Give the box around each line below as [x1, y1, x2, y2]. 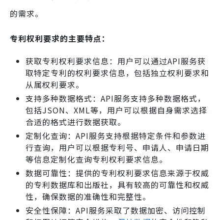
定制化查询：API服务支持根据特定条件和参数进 [26, 129, 206, 141]
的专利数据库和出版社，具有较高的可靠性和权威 [26, 178, 209, 191]
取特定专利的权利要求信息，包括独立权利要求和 [26, 66, 209, 79]
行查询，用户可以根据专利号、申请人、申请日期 [26, 141, 209, 153]
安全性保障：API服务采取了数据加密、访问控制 [26, 204, 206, 216]
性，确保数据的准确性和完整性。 [26, 190, 151, 202]
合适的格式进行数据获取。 [26, 115, 126, 128]
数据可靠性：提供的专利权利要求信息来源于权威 [26, 166, 209, 179]
